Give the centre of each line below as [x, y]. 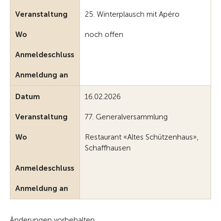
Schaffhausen [108, 148]
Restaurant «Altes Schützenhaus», [142, 137]
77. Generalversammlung [126, 117]
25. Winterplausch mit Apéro [132, 15]
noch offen [104, 35]
